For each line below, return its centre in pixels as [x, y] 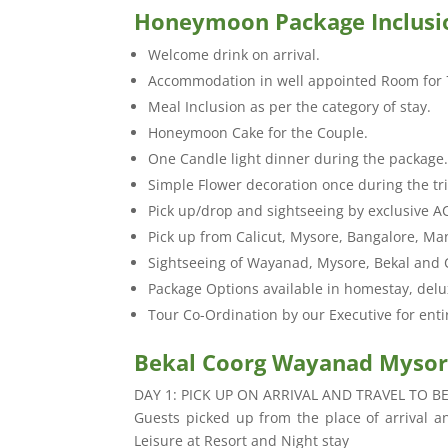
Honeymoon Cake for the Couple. [258, 133]
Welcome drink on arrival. [234, 55]
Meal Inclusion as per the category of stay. [290, 107]
